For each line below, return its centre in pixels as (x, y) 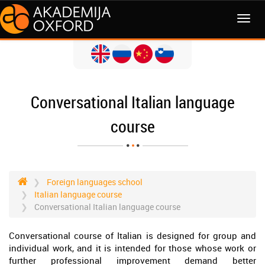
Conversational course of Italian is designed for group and (132, 235)
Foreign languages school (95, 182)
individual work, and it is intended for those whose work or (132, 248)
